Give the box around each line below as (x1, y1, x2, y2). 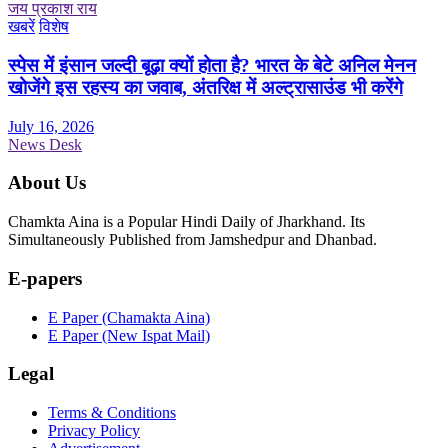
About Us (8, 172, 86, 194)
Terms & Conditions (48, 404, 176, 421)
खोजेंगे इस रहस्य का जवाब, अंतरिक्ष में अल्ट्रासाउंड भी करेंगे (8, 76, 403, 98)
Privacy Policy (48, 422, 140, 439)
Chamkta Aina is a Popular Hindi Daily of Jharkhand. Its (8, 213, 365, 231)
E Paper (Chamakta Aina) (48, 308, 210, 326)
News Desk (8, 135, 82, 153)
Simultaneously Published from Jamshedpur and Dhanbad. (8, 231, 377, 249)
